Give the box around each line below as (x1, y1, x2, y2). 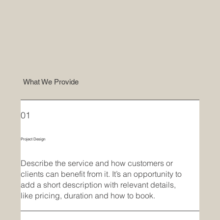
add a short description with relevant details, (21, 180, 176, 190)
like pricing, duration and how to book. (21, 191, 156, 201)
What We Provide (23, 77, 81, 86)
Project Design (21, 137, 46, 142)
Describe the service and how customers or (21, 158, 173, 168)
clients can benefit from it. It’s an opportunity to (21, 169, 182, 179)
